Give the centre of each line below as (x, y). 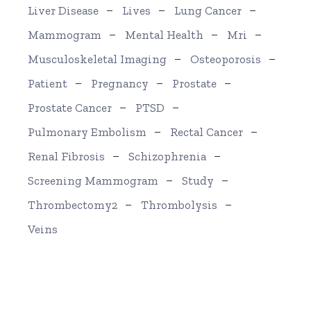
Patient (48, 84)
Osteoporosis (226, 59)
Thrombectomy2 (73, 205)
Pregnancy (120, 84)
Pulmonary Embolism (87, 132)
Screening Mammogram (93, 181)
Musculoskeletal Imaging (98, 59)
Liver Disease (64, 11)
